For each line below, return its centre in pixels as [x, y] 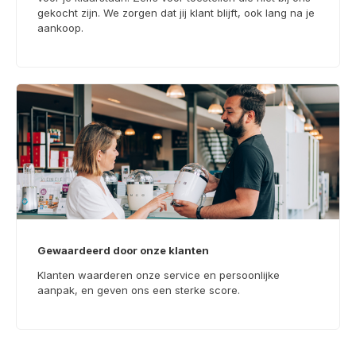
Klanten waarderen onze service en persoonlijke [159, 275]
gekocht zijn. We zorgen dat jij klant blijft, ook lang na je [176, 13]
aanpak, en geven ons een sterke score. [139, 290]
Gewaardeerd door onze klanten [123, 250]
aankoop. [60, 28]
